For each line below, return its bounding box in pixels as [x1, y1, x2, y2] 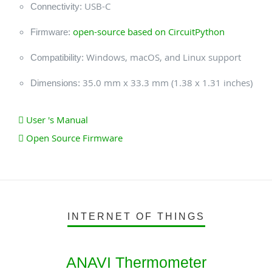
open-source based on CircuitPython [73, 25, 225, 38]
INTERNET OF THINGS [67, 211, 205, 222]
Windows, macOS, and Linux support [84, 51, 241, 63]
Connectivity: [30, 1, 82, 12]
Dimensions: [30, 78, 80, 88]
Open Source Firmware [24, 132, 123, 144]
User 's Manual [24, 114, 88, 126]
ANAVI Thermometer [66, 254, 206, 271]
